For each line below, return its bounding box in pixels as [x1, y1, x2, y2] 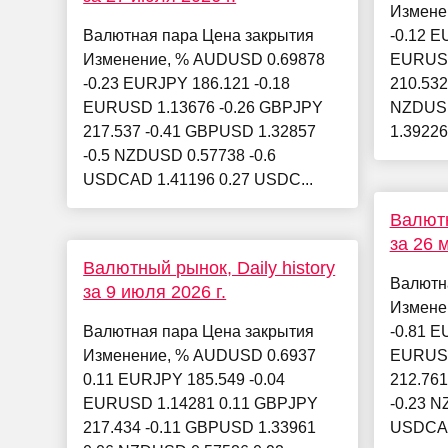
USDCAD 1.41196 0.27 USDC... [83, 171, 314, 189]
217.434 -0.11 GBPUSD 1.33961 [83, 419, 317, 437]
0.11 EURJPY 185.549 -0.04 [83, 371, 286, 389]
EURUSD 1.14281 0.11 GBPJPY [83, 395, 319, 413]
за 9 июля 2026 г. [83, 282, 227, 303]
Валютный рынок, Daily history [83, 258, 336, 279]
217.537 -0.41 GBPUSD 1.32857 [83, 123, 317, 141]
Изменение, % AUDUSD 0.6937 [83, 347, 317, 365]
